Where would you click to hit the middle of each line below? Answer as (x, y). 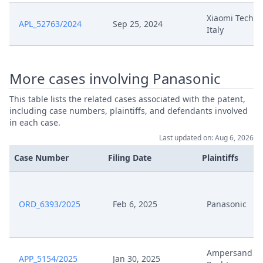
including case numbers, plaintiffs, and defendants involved (129, 111)
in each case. (35, 122)
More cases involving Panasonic (115, 78)
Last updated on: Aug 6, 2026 (206, 138)
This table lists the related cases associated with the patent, (127, 99)
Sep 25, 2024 (138, 24)
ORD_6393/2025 (50, 204)
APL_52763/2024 (50, 24)
